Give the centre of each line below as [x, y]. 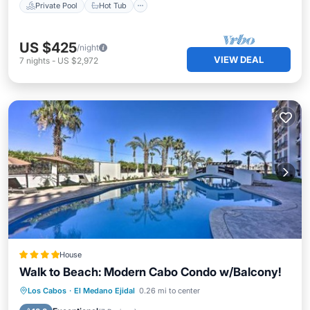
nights [38, 61]
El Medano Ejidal [104, 291]
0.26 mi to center [170, 291]
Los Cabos [47, 291]
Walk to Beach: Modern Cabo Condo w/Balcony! [151, 272]
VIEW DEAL [239, 60]
